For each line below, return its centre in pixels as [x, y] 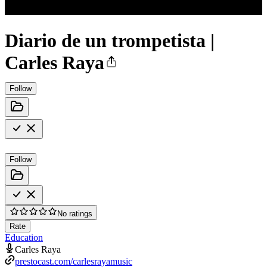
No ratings [75, 213]
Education [24, 237]
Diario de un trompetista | [110, 41]
